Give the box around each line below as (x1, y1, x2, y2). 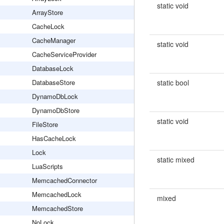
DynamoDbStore (32, 105, 79, 115)
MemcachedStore (32, 203, 83, 213)
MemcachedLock (32, 189, 81, 199)
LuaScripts (32, 161, 63, 171)
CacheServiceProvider (32, 49, 96, 59)
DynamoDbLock (32, 91, 78, 101)
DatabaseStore (32, 77, 75, 87)
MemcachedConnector (32, 175, 97, 185)
